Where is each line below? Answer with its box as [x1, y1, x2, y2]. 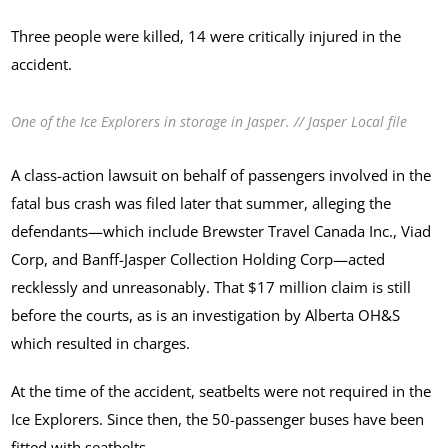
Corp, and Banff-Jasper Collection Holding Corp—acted [11, 249, 386, 270]
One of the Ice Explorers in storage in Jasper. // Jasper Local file [11, 112, 408, 132]
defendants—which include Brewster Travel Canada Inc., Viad [11, 221, 432, 242]
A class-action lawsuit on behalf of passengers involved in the [11, 165, 432, 186]
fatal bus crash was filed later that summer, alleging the [11, 193, 392, 214]
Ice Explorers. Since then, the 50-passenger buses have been [11, 409, 425, 430]
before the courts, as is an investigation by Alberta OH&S [11, 305, 401, 326]
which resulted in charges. [11, 333, 191, 354]
